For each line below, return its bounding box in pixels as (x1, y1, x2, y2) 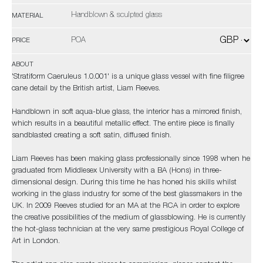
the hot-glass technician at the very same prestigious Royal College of (12, 226, 244, 234)
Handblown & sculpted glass (71, 12, 162, 19)
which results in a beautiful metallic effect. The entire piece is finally (12, 120, 234, 128)
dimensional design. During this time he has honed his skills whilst (12, 179, 237, 187)
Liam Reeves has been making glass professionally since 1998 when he (12, 156, 250, 163)
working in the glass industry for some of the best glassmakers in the (12, 191, 242, 198)
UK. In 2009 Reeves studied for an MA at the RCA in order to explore (12, 203, 240, 210)
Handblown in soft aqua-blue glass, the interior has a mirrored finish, (12, 109, 242, 116)
